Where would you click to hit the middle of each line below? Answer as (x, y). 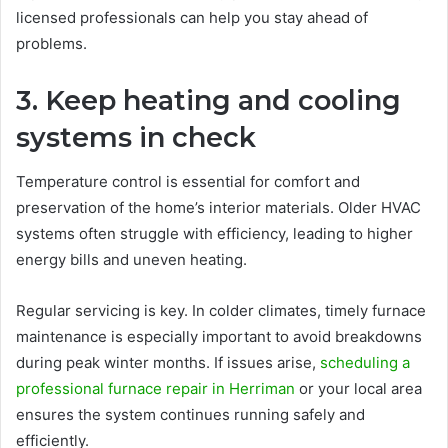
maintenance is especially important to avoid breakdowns (219, 337)
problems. (51, 43)
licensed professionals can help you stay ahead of (192, 17)
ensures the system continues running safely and (190, 415)
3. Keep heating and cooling (208, 100)
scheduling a (365, 363)
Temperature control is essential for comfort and (188, 182)
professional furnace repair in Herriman (155, 389)
